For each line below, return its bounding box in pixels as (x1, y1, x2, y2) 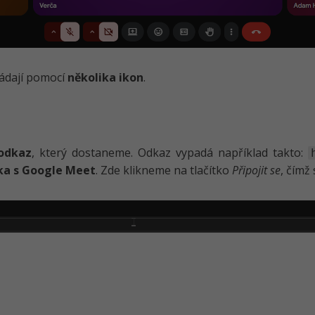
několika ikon (67, 69, 143, 85)
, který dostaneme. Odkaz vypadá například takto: (32, 144, 308, 160)
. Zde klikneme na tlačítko (96, 162, 232, 178)
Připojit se (232, 162, 281, 178)
